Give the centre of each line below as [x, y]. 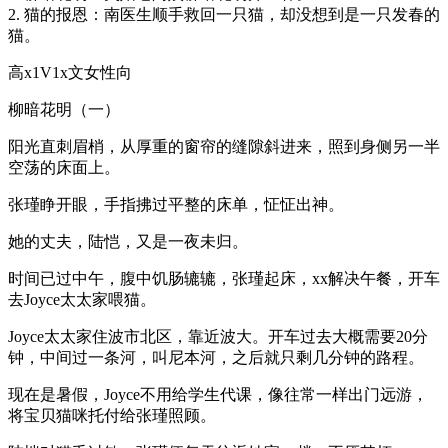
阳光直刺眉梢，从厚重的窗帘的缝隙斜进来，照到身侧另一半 [224, 146]
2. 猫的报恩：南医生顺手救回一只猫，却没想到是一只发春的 [224, 14]
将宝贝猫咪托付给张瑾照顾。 [112, 415]
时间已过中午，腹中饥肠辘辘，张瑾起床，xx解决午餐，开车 [224, 278]
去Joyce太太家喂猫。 [82, 299]
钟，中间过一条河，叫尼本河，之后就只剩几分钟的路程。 [216, 357]
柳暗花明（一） [64, 109]
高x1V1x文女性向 [70, 72]
